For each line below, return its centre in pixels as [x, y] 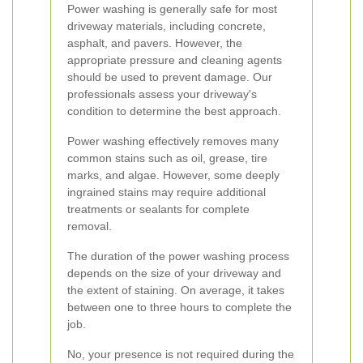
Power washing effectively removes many [173, 141]
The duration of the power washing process [178, 256]
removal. [90, 226]
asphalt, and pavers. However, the [155, 43]
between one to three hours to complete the [179, 307]
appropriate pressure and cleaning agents [175, 60]
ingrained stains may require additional [167, 192]
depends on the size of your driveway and [174, 273]
